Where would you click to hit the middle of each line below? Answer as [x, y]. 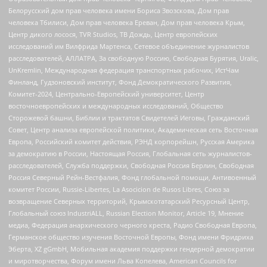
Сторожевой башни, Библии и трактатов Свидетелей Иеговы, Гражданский [129, 117]
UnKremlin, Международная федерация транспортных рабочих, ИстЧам [124, 70]
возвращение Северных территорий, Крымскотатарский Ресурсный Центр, [129, 201]
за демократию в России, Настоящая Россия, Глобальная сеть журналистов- [130, 153]
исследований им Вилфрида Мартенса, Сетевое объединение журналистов [129, 46]
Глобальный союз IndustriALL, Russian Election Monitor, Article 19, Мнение [126, 213]
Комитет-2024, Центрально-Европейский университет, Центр [106, 94]
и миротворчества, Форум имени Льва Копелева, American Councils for [122, 260]
